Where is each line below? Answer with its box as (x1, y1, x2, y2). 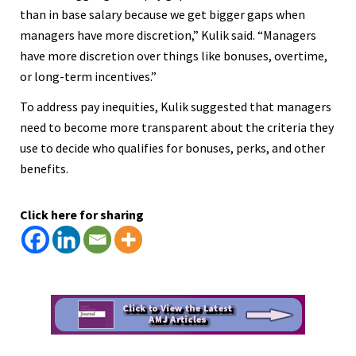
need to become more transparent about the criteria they (20, 118, 334, 135)
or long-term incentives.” (20, 68, 157, 84)
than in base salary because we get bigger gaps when (20, 6, 305, 22)
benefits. (20, 160, 68, 176)
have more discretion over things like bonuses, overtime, (20, 47, 327, 64)
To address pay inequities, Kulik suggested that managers (20, 98, 331, 114)
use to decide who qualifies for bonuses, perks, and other (20, 139, 325, 156)
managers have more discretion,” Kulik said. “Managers (20, 26, 316, 43)
